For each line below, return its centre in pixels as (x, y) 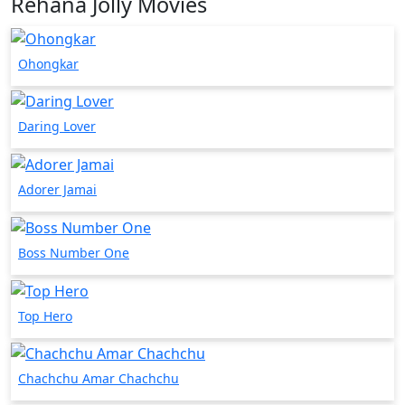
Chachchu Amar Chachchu (99, 379)
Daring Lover (57, 127)
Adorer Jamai (57, 190)
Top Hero (45, 316)
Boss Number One (74, 252)
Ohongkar (48, 63)
